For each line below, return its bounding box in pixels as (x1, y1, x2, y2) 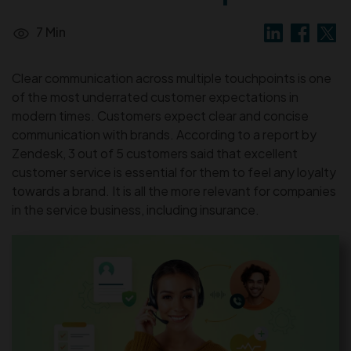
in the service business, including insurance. (12, 201, 259, 218)
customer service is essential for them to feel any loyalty (12, 164, 336, 180)
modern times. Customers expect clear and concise (12, 107, 309, 124)
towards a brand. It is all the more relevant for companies (12, 183, 336, 199)
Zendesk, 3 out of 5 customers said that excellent (12, 145, 298, 161)
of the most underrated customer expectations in (12, 89, 299, 105)
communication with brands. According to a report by (12, 126, 317, 143)
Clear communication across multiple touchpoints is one (12, 70, 331, 86)
